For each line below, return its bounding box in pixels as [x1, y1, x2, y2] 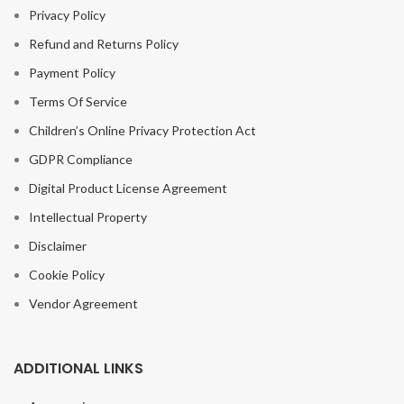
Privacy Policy [29, 7, 106, 23]
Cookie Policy [29, 267, 105, 283]
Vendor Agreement [29, 296, 138, 312]
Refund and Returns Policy [29, 36, 179, 52]
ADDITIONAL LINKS [14, 358, 143, 380]
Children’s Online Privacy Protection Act [29, 123, 256, 139]
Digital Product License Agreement [29, 180, 227, 197]
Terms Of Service [29, 94, 127, 110]
